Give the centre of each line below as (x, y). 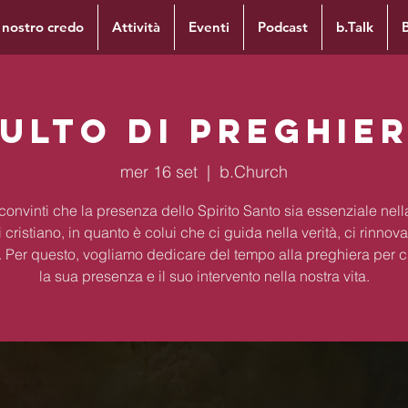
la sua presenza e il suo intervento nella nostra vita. (204, 275)
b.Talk (355, 27)
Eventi (209, 27)
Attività (136, 27)
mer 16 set (159, 171)
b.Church (254, 171)
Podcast (283, 27)
